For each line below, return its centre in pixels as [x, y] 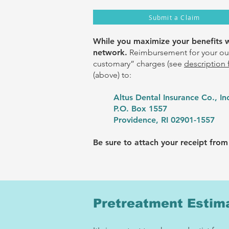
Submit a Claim [174, 17]
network [109, 52]
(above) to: [112, 75]
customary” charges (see [139, 64]
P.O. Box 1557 [140, 109]
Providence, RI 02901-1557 [164, 120]
